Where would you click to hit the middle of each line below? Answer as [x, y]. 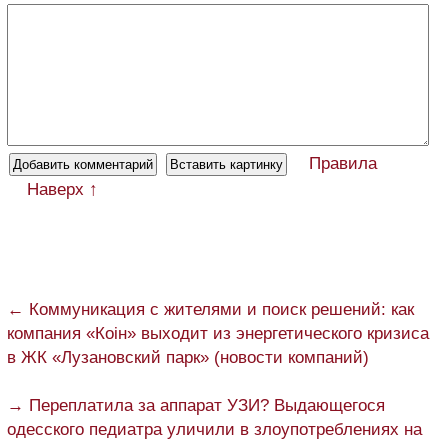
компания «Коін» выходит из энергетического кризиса [218, 333]
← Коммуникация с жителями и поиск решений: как [210, 309]
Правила [343, 163]
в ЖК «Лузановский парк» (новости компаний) [188, 357]
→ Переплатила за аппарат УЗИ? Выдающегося [196, 405]
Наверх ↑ [62, 189]
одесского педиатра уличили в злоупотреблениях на [214, 429]
